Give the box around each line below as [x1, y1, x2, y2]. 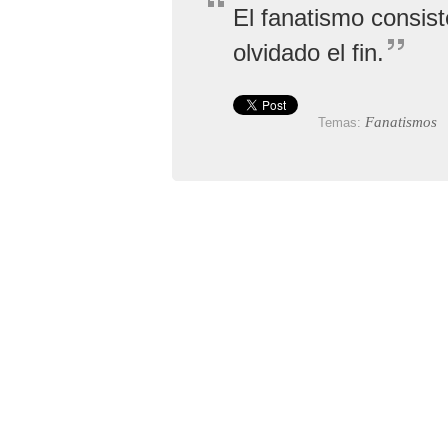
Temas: [318, 115, 365, 130]
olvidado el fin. [233, 39, 384, 66]
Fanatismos [365, 114, 437, 130]
